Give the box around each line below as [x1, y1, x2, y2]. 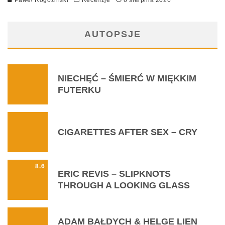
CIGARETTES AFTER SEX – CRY [58, 127, 197, 137]
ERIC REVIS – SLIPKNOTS [58, 169, 171, 179]
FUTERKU [58, 85, 101, 95]
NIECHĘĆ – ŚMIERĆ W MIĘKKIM [58, 73, 196, 84]
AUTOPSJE [84, 29, 141, 40]
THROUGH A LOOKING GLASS [58, 180, 190, 191]
